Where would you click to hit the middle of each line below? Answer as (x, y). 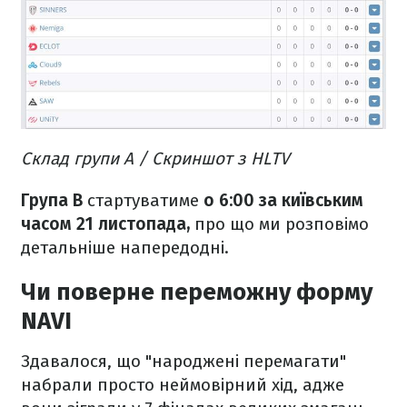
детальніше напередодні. (125, 248)
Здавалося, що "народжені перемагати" (184, 362)
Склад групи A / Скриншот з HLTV (155, 159)
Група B (52, 201)
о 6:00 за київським (283, 201)
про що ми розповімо (279, 224)
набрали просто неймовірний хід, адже (183, 385)
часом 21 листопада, (105, 224)
